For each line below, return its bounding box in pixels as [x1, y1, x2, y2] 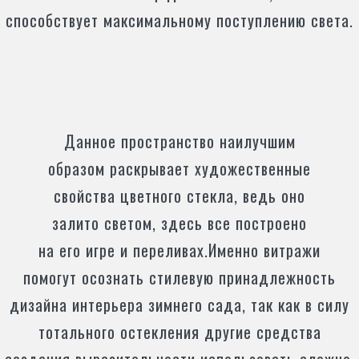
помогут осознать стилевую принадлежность [23, 265, 336, 289]
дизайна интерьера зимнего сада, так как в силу [10, 292, 349, 317]
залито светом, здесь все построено [52, 211, 307, 235]
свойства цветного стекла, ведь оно [54, 184, 305, 208]
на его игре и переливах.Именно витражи [38, 238, 321, 262]
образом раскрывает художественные [48, 156, 311, 180]
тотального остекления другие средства [38, 320, 321, 344]
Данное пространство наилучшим [63, 129, 296, 153]
